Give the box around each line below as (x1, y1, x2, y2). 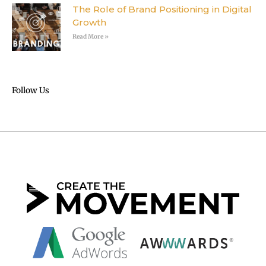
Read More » (72, 32, 109, 40)
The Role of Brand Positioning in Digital (72, 3, 252, 15)
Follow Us (12, 85, 49, 96)
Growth (72, 16, 106, 28)
